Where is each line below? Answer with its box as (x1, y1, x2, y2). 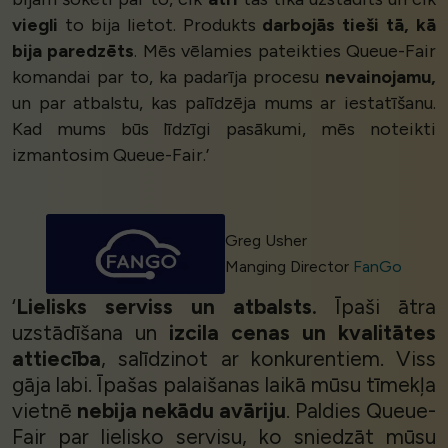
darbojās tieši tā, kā (262, 14, 436, 37)
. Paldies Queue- (286, 398, 436, 424)
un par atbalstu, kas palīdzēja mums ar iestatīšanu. (12, 92, 436, 115)
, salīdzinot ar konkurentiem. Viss (101, 346, 436, 372)
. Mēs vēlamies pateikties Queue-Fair (134, 40, 437, 63)
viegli (12, 14, 58, 37)
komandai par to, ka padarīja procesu (12, 66, 325, 89)
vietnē (12, 398, 77, 424)
